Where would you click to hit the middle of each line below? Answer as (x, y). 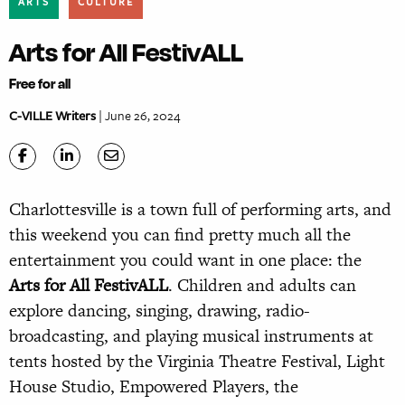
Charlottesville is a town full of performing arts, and (200, 210)
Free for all (40, 84)
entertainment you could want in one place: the (185, 260)
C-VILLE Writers (52, 116)
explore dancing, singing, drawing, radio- (160, 311)
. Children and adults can (262, 286)
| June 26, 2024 (138, 116)
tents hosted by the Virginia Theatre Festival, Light (197, 362)
